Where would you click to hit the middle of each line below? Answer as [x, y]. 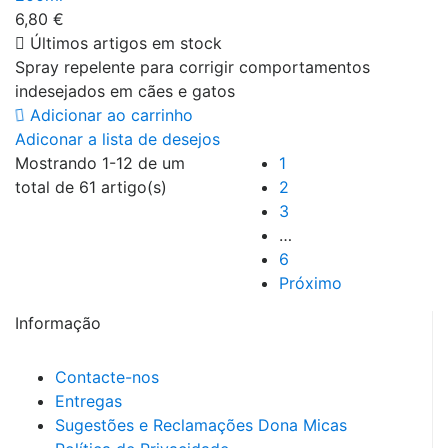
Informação [58, 322]
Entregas [88, 400]
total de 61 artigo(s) [91, 186]
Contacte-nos [107, 376]
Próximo [310, 282]
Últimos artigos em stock [123, 42]
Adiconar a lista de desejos [117, 138]
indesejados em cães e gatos [125, 90]
